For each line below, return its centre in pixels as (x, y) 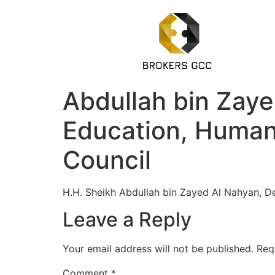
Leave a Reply (127, 220)
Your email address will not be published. (158, 249)
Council (107, 160)
